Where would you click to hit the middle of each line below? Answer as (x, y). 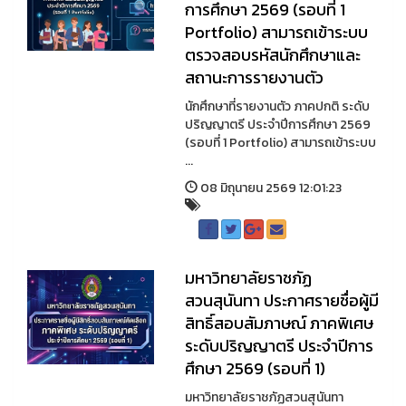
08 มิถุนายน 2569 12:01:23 (269, 188)
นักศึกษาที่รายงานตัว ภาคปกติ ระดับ (277, 106)
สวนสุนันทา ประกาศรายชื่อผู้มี (281, 300)
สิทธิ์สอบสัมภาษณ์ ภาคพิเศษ (279, 323)
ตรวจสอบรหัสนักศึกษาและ (272, 55)
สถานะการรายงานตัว (254, 77)
